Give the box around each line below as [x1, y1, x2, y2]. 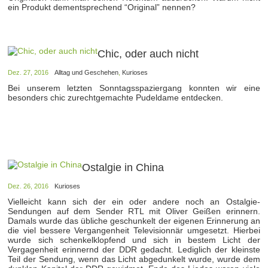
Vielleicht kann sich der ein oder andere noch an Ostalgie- [8, 196, 260, 206]
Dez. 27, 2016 [8, 68, 49, 76]
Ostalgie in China [82, 161, 165, 173]
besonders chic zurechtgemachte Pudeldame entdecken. [8, 92, 224, 102]
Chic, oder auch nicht [98, 47, 199, 60]
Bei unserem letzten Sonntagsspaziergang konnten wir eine [8, 83, 260, 93]
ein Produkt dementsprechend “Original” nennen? [8, 2, 196, 12]
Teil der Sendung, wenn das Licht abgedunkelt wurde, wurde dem [8, 254, 260, 264]
